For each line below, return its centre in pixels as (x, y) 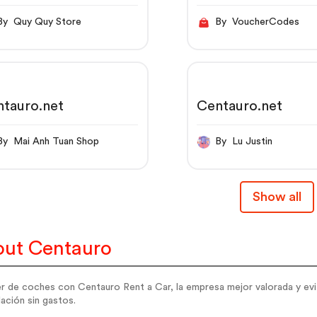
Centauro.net (240, 106)
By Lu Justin (253, 142)
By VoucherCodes (266, 22)
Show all (277, 197)
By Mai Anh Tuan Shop (57, 142)
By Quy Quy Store (48, 22)
